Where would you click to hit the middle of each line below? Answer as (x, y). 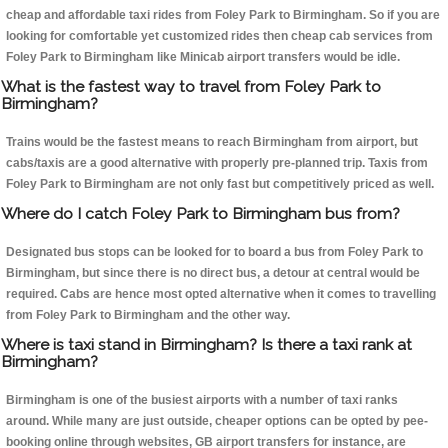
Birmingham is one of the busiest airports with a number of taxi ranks (202, 400)
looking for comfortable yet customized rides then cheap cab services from (219, 36)
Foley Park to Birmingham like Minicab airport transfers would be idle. (203, 57)
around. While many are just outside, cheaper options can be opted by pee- (217, 421)
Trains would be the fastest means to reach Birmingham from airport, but (212, 142)
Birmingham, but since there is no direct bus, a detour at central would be (213, 273)
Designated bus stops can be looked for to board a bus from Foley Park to (214, 252)
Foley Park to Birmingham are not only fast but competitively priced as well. (220, 184)
